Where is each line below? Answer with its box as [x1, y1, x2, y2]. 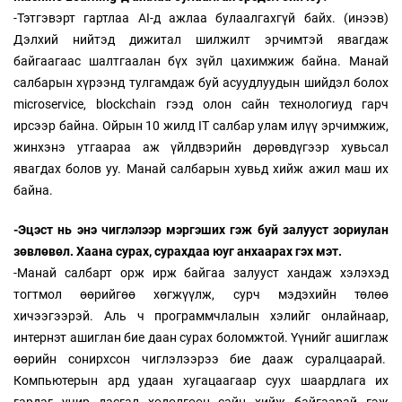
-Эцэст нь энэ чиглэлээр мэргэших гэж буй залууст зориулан [13, 223, 389, 238]
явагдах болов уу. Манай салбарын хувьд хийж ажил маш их [13, 162, 389, 177]
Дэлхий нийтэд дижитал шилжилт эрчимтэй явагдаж [13, 32, 389, 48]
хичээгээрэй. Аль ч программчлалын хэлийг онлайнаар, [13, 309, 389, 324]
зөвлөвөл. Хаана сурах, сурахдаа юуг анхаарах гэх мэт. [13, 244, 342, 259]
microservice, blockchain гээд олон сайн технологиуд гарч [13, 97, 389, 112]
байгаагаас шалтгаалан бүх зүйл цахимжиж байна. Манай [13, 54, 389, 69]
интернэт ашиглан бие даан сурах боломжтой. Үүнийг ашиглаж [13, 330, 389, 345]
